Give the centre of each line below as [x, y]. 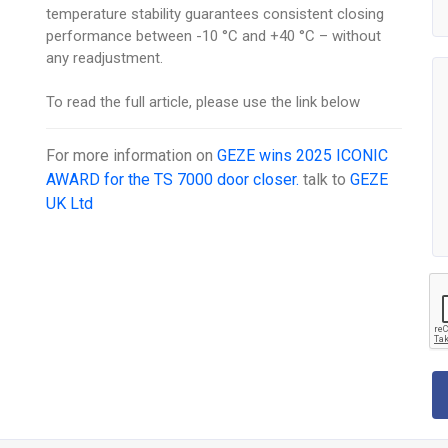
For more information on [132, 155]
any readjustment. [105, 57]
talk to [325, 179]
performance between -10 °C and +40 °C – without [214, 35]
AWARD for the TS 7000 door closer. [173, 179]
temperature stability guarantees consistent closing [215, 13]
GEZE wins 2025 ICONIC [303, 155]
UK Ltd [70, 203]
